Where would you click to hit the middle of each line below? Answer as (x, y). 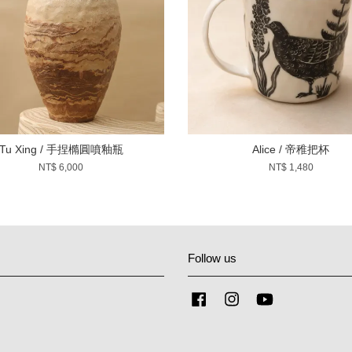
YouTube (295, 296)
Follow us (212, 258)
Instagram (264, 296)
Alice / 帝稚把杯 (291, 149)
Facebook (231, 296)
